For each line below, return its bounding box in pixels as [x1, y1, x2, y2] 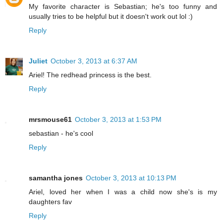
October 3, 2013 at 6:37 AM [51, 56, 137, 65]
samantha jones [29, 173, 83, 182]
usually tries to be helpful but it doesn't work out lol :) [29, 12, 193, 20]
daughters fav [29, 197, 72, 206]
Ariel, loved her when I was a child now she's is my [29, 187, 217, 196]
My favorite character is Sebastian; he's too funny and [29, 2, 217, 10]
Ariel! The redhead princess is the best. [29, 70, 152, 79]
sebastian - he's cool [29, 129, 93, 137]
